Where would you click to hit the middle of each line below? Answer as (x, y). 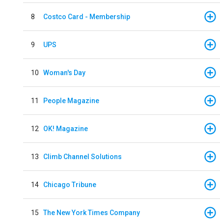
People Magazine (71, 100)
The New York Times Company (92, 212)
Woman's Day (64, 72)
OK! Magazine (66, 128)
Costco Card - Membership (87, 16)
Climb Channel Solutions (82, 156)
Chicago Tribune (70, 184)
